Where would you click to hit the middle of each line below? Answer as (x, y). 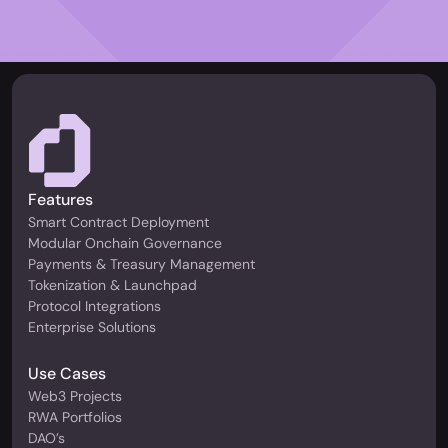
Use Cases (67, 374)
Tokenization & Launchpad (112, 285)
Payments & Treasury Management (141, 264)
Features (60, 200)
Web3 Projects (75, 396)
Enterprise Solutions (92, 327)
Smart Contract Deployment (118, 222)
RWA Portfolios (75, 417)
